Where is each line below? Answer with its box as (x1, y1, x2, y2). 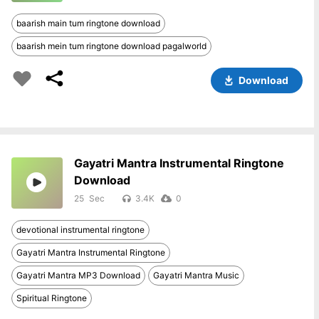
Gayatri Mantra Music (153, 270, 239, 281)
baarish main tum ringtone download (16, 18, 160, 28)
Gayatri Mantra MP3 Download (16, 270, 140, 281)
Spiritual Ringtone (16, 293, 87, 303)
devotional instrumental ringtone (16, 224, 145, 235)
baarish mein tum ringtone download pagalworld (16, 41, 206, 51)
